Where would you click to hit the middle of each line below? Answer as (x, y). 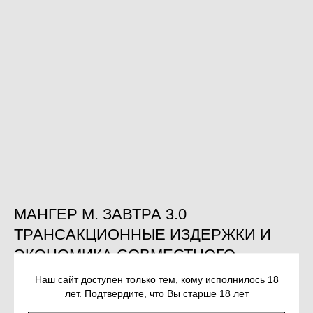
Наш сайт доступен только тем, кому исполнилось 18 (156, 280)
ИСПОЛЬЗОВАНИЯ (84, 275)
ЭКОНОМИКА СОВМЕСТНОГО (125, 255)
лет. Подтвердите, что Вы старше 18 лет (156, 294)
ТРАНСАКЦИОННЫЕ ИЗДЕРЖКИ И (143, 234)
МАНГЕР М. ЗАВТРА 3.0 (100, 214)
